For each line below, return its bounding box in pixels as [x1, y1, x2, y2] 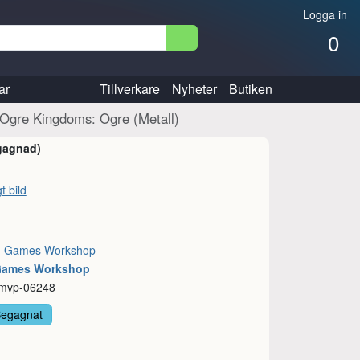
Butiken [228, 79, 272, 98]
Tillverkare [99, 79, 160, 98]
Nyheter [171, 79, 217, 98]
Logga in [300, 6, 347, 22]
